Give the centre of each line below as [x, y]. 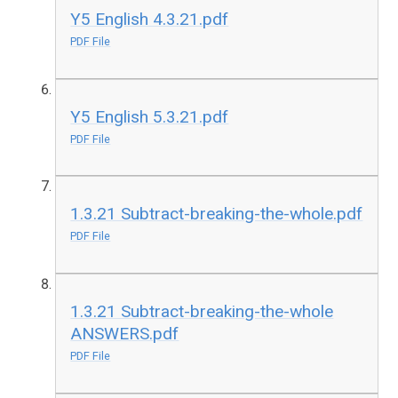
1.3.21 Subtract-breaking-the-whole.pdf [217, 214]
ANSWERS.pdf [125, 333]
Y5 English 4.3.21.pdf [150, 19]
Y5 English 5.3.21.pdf [150, 116]
